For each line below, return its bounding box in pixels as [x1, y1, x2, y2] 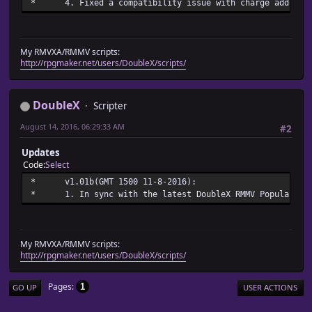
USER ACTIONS [243, 281, 297, 292]
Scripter [93, 100, 127, 113]
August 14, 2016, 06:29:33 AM [20, 121, 125, 132]
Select [45, 159, 69, 171]
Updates [22, 146, 60, 159]
